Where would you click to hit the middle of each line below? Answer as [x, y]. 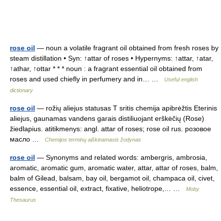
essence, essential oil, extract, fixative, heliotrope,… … [98, 188]
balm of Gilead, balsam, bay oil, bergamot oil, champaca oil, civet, [112, 178]
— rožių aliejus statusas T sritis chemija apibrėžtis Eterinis [126, 108]
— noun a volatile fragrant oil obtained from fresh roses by [127, 48]
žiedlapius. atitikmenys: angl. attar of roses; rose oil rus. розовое [110, 129]
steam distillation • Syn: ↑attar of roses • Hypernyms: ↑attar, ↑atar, [111, 58]
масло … [27, 139]
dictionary [21, 90]
